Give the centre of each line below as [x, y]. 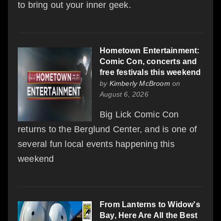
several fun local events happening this [96, 144]
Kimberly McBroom [140, 83]
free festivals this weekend [150, 72]
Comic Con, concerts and [148, 61]
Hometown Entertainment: [150, 50]
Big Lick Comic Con [139, 114]
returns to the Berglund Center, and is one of [108, 129]
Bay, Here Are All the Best [149, 215]
